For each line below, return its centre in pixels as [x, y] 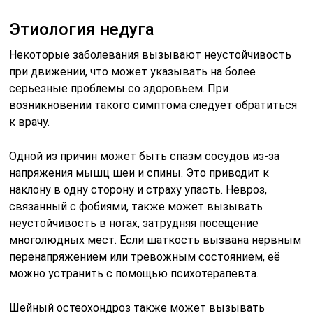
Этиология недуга [82, 29]
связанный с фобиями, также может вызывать [136, 206]
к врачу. [30, 122]
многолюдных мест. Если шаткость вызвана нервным [155, 240]
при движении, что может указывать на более [133, 71]
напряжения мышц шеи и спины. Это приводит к [139, 173]
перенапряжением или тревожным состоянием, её [145, 256]
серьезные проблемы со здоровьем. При [119, 88]
